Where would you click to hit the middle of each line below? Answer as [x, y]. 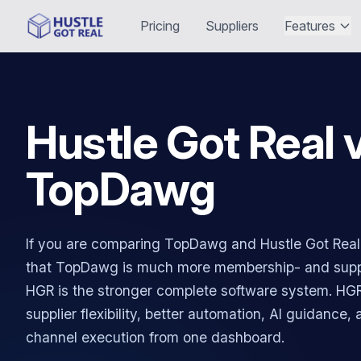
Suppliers [232, 26]
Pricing [160, 26]
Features [310, 26]
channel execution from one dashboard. [155, 338]
